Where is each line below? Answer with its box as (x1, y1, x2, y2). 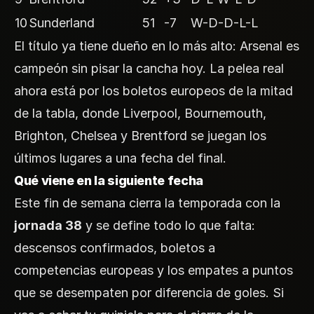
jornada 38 (14, 217, 82, 233)
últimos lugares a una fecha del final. (14, 150, 226, 165)
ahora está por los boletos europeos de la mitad (14, 83, 293, 98)
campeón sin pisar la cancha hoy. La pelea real (14, 60, 284, 76)
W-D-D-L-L (191, 15, 259, 30)
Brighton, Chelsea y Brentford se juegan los (14, 128, 266, 143)
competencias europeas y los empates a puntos (14, 262, 293, 278)
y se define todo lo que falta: (82, 217, 255, 233)
